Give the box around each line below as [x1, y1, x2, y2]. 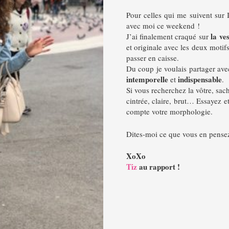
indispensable [177, 74, 222, 85]
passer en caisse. [126, 53, 179, 63]
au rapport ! [136, 161, 180, 172]
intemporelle [126, 74, 168, 85]
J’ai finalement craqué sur [126, 31, 211, 41]
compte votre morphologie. [126, 106, 213, 117]
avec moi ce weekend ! [126, 20, 200, 31]
